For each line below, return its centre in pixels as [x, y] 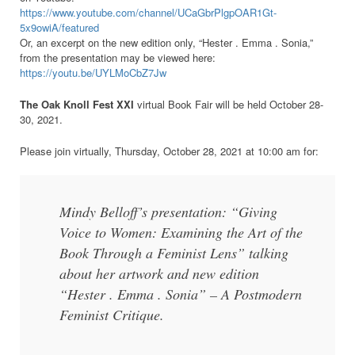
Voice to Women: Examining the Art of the [181, 232]
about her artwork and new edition [160, 273]
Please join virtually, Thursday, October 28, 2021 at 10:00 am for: [169, 151]
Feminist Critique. [112, 314]
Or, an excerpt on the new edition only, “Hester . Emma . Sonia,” [166, 43]
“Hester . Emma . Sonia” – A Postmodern [181, 294]
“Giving [254, 211]
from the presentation [69, 58]
